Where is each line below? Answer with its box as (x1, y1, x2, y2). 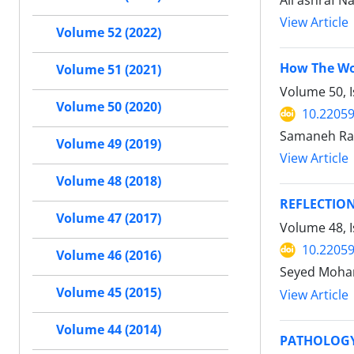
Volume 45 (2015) (56, 284, 161, 302)
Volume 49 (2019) (56, 135, 161, 153)
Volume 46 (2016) (56, 247, 161, 265)
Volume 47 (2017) (56, 209, 161, 228)
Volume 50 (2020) (56, 98, 161, 116)
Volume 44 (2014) (56, 321, 161, 339)
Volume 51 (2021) (56, 61, 161, 79)
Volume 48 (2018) (56, 172, 161, 190)
